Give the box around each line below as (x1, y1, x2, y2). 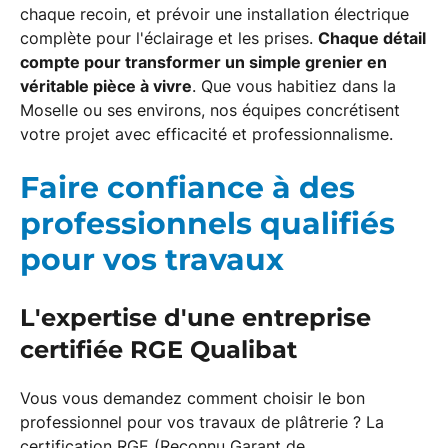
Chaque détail (318, 28, 426, 48)
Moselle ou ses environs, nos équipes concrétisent (20, 100, 400, 120)
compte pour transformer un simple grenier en (20, 52, 387, 72)
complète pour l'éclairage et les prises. (20, 28, 318, 48)
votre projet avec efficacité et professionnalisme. (20, 124, 393, 144)
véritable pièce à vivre (20, 76, 192, 96)
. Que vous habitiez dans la (192, 76, 396, 96)
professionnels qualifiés (20, 205, 395, 242)
